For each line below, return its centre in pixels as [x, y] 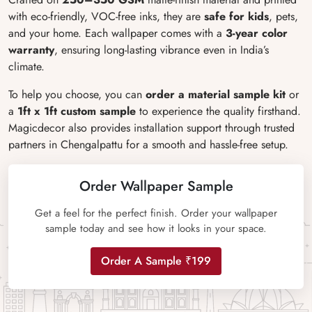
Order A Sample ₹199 [156, 261]
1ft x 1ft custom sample [77, 111]
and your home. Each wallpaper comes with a [117, 33]
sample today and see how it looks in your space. [156, 228]
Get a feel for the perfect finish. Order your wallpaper [156, 213]
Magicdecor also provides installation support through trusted [151, 128]
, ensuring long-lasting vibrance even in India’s [162, 50]
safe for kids [236, 16]
